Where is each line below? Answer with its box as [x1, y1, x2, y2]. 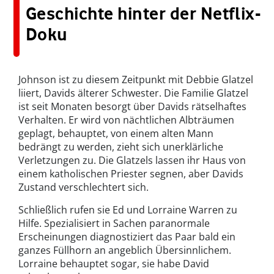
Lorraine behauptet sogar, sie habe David [18, 257, 209, 271]
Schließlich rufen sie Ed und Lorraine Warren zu [18, 203, 237, 217]
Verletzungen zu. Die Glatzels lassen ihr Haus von [18, 154, 246, 168]
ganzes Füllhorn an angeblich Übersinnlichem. [18, 243, 231, 257]
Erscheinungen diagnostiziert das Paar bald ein [18, 230, 235, 244]
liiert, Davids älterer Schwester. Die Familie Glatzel [18, 86, 248, 100]
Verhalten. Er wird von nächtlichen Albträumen [18, 113, 234, 127]
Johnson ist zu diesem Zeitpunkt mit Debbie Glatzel [18, 73, 253, 87]
